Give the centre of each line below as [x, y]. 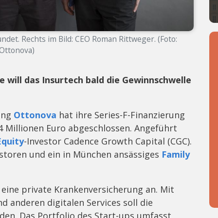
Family [176, 154]
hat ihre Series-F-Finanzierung [121, 115]
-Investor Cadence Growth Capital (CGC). [108, 141]
